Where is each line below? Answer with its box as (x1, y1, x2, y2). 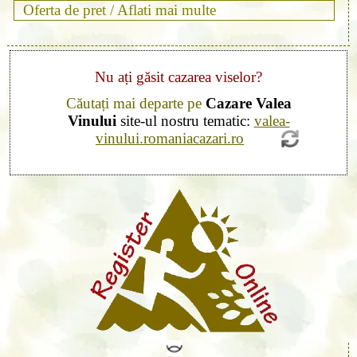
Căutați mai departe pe (65, 95, 206, 112)
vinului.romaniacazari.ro (96, 130, 244, 147)
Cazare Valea (205, 95, 292, 112)
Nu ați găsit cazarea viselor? (95, 68, 262, 85)
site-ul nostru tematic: (116, 112, 254, 130)
